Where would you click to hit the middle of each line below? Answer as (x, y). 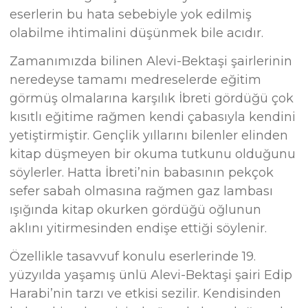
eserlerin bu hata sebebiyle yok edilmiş (131, 14)
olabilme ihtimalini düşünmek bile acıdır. (137, 33)
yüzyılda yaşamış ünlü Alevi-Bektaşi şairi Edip (151, 275)
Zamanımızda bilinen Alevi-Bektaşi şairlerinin (151, 61)
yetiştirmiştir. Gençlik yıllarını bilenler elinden (149, 135)
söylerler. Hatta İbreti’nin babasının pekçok (142, 172)
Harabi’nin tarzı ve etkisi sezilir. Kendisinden (146, 294)
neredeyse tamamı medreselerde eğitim (136, 79)
